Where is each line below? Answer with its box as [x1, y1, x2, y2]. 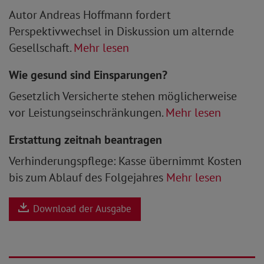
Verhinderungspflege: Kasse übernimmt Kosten [9, 153, 242, 169]
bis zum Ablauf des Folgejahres [9, 169, 166, 185]
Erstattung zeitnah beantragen [9, 131, 162, 147]
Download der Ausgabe [30, 202, 131, 216]
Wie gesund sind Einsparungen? [9, 67, 167, 82]
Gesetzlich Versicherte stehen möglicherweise [9, 88, 237, 104]
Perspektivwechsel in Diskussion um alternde [9, 23, 234, 39]
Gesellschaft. [9, 39, 74, 55]
